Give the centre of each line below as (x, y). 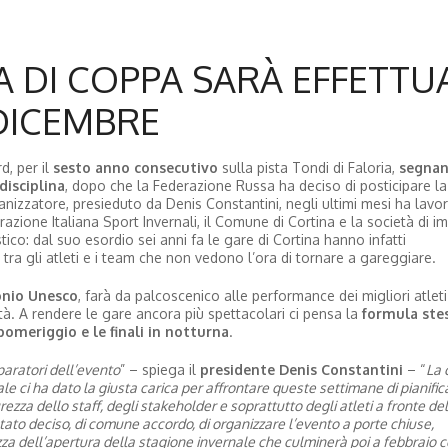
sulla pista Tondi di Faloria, (308, 167)
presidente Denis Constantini (301, 369)
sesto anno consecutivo (135, 167)
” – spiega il (159, 369)
